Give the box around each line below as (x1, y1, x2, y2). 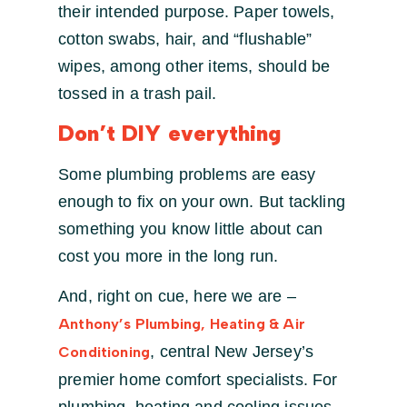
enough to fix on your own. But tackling (58, 192, 346, 211)
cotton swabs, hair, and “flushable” (58, 30, 313, 49)
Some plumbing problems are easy (58, 164, 316, 184)
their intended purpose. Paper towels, (58, 3, 335, 22)
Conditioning (58, 343, 151, 361)
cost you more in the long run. (58, 246, 279, 265)
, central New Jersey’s (150, 342, 314, 361)
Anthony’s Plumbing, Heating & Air (58, 315, 305, 333)
